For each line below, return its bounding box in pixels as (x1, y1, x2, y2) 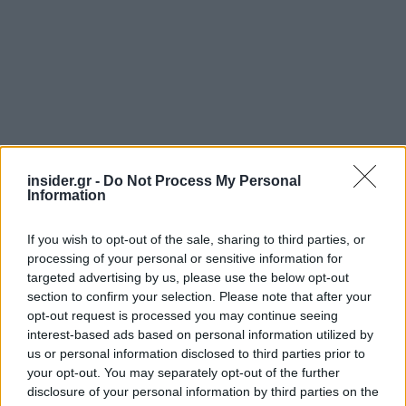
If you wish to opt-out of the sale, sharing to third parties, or (27, 232, 365, 246)
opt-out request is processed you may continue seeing (27, 308, 338, 323)
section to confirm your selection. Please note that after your (27, 289, 372, 304)
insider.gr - (27, 173, 103, 188)
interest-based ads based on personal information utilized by (27, 327, 373, 342)
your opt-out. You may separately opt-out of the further (27, 365, 340, 380)
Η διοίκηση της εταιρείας (14, 370, 205, 391)
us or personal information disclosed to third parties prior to (27, 346, 365, 361)
